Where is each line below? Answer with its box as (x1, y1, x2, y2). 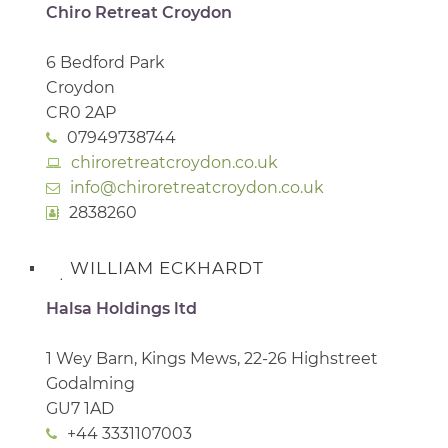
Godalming (46, 373, 135, 393)
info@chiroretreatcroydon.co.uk (70, 178, 324, 198)
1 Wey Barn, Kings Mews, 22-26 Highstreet (46, 348, 378, 368)
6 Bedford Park (46, 53, 165, 73)
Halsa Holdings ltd (46, 298, 197, 318)
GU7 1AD (46, 398, 114, 418)
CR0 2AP (46, 103, 116, 123)
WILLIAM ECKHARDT (70, 258, 264, 279)
